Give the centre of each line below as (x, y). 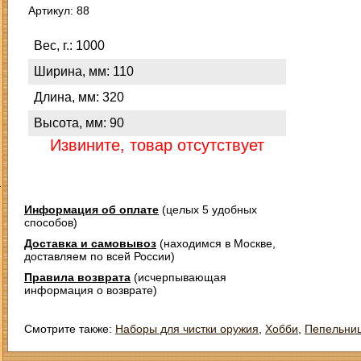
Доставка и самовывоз (90, 243)
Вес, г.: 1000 (69, 46)
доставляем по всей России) (100, 256)
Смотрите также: (70, 329)
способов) (51, 222)
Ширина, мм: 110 (84, 71)
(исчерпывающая (178, 277)
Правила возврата (77, 277)
